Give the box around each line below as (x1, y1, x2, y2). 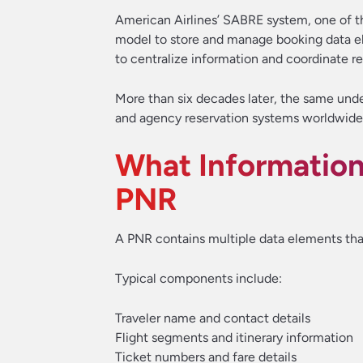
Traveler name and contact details (115, 310, 310, 326)
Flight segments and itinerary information (115, 330, 353, 345)
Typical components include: (115, 271, 282, 286)
